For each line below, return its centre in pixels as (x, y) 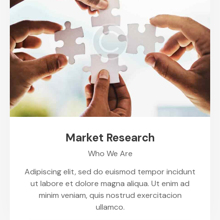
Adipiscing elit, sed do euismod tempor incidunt (110, 171)
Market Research (110, 137)
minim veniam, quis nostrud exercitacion (110, 195)
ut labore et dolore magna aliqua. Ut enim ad (110, 183)
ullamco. (110, 207)
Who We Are (110, 153)
